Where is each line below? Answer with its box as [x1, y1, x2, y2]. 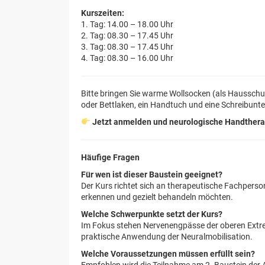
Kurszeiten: [81, 8, 124, 18]
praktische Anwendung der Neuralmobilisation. [81, 232, 253, 241]
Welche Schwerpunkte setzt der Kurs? [81, 209, 222, 219]
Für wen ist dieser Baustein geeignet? [81, 170, 222, 179]
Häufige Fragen [81, 153, 140, 162]
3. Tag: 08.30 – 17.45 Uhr [81, 42, 173, 51]
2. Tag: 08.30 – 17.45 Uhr [81, 31, 173, 40]
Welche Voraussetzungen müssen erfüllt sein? [81, 249, 255, 258]
